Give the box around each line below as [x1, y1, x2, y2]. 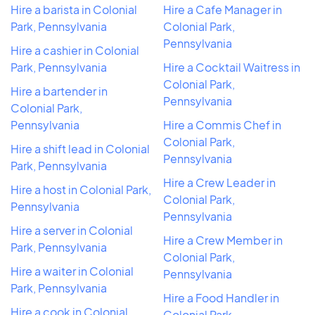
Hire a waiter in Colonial [11, 263, 134, 278]
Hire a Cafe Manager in [163, 1, 282, 17]
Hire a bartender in [11, 83, 108, 98]
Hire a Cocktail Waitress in [163, 59, 300, 75]
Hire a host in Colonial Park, [11, 181, 151, 197]
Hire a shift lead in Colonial [11, 141, 150, 156]
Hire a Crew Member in [163, 232, 283, 247]
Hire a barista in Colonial [11, 1, 137, 17]
